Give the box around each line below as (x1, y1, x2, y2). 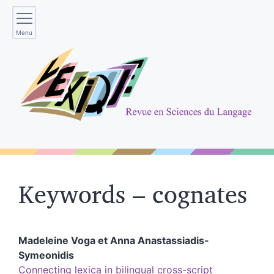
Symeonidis (18, 248, 74, 261)
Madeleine (18, 234, 71, 246)
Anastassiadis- (138, 234, 209, 246)
